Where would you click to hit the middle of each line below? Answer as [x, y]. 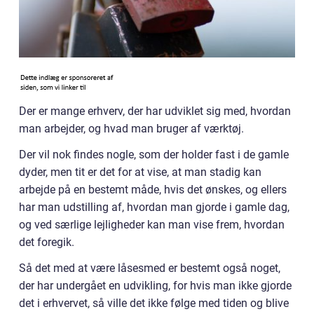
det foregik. [47, 242]
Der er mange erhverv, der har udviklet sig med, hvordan [155, 111]
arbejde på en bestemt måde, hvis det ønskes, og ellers [153, 190]
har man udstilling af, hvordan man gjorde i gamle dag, [154, 207]
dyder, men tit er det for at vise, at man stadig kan [140, 172]
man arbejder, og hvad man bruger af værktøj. [131, 129]
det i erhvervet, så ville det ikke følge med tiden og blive [154, 303]
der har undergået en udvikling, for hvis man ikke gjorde [155, 286]
